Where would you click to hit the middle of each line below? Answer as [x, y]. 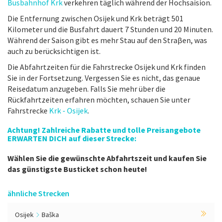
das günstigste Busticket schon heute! [77, 169]
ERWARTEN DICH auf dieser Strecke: [72, 138]
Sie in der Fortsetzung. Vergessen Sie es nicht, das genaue [104, 78]
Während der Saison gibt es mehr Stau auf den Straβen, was [107, 40]
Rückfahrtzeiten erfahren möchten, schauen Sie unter [99, 100]
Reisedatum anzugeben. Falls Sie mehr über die [86, 89]
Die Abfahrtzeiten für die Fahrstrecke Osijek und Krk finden [107, 67]
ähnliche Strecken [38, 193]
